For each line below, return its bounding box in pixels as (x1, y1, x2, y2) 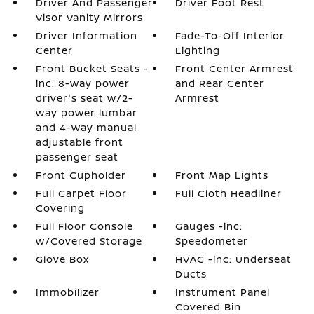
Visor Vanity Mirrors (35, 11, 143, 24)
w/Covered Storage (35, 234, 142, 247)
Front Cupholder (35, 168, 126, 182)
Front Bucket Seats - (35, 62, 149, 75)
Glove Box (35, 252, 89, 266)
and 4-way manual (35, 121, 137, 134)
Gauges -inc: (175, 219, 243, 233)
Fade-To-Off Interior (175, 29, 285, 42)
